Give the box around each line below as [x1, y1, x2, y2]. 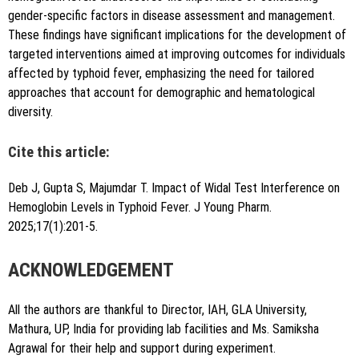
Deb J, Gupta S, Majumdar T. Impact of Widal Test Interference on [8, 180, 340, 196]
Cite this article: [8, 143, 110, 162]
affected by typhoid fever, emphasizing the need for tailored [8, 66, 314, 82]
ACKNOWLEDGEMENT [8, 259, 174, 282]
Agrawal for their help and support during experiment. [8, 341, 276, 357]
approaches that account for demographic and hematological [8, 85, 315, 101]
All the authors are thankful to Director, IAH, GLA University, [8, 302, 307, 318]
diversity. [8, 104, 53, 120]
